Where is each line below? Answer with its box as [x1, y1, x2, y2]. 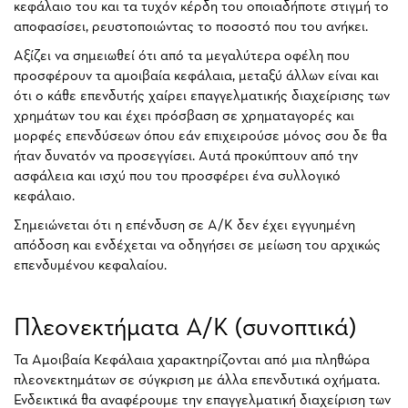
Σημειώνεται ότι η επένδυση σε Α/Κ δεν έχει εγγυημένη [14, 218, 355, 233]
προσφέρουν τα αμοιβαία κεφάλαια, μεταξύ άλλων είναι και [14, 68, 379, 84]
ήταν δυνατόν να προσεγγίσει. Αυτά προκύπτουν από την [14, 148, 358, 164]
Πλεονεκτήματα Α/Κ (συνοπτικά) [14, 314, 356, 341]
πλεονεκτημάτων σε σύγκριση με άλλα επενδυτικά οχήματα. [14, 372, 380, 388]
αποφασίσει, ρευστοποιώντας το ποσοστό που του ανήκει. [14, 19, 368, 35]
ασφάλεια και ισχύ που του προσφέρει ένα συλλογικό [14, 168, 341, 184]
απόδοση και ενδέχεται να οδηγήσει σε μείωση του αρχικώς [14, 238, 381, 253]
